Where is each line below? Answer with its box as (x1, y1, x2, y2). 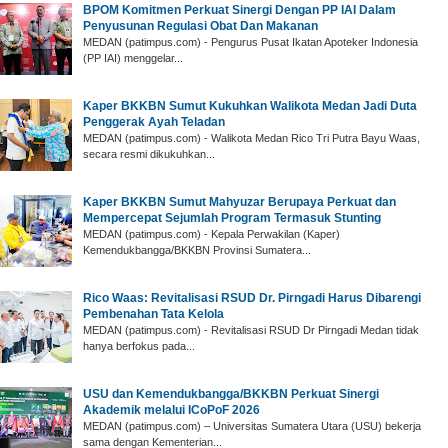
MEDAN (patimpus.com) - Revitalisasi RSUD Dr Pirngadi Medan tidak (83, 323, 419, 336)
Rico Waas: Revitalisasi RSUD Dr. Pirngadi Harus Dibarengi (83, 290, 421, 305)
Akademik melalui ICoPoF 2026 (83, 402, 260, 417)
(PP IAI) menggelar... (83, 51, 183, 64)
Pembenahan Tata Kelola (83, 306, 224, 321)
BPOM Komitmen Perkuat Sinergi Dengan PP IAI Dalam (83, 2, 396, 17)
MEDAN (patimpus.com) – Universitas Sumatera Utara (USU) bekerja (83, 419, 421, 432)
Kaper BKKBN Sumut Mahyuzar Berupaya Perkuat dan (83, 194, 396, 209)
